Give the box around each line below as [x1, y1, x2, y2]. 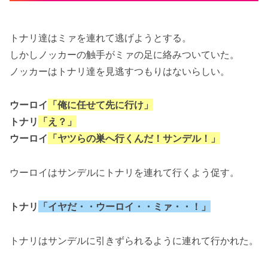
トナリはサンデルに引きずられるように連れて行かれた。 [10, 234, 258, 246]
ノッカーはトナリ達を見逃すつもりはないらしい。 [10, 65, 230, 77]
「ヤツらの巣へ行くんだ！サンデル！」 [48, 132, 220, 145]
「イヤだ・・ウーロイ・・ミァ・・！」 [38, 200, 211, 212]
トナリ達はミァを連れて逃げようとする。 [10, 31, 191, 44]
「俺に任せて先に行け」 [48, 99, 153, 111]
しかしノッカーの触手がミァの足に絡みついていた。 [10, 48, 239, 60]
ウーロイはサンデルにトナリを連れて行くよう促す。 [10, 166, 239, 179]
